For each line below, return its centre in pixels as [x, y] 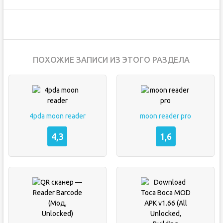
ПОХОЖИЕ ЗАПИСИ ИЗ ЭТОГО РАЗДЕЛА [111, 60]
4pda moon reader [57, 116]
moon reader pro [166, 116]
